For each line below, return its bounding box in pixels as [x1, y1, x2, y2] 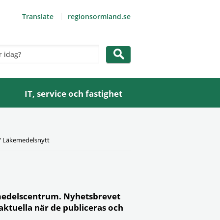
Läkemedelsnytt [2, 136, 50, 144]
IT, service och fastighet [25, 88, 123, 99]
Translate [22, 12, 54, 21]
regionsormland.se [68, 12, 131, 21]
